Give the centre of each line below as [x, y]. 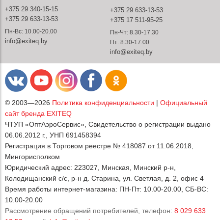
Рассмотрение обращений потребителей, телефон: [90, 211]
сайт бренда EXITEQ [38, 114]
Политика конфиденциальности [103, 103]
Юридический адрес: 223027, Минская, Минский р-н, [90, 168]
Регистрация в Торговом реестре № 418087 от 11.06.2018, [99, 146]
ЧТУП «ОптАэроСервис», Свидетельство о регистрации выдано [108, 124]
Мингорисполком [32, 157]
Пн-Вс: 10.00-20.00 [31, 32]
